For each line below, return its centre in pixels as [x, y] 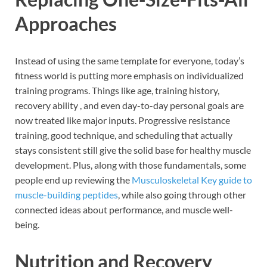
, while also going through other [182, 194]
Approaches [66, 23]
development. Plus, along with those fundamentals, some [131, 164]
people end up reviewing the [73, 179]
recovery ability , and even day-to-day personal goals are [129, 105]
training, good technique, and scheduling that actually [124, 135]
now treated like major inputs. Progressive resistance [122, 120]
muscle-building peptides [66, 194]
